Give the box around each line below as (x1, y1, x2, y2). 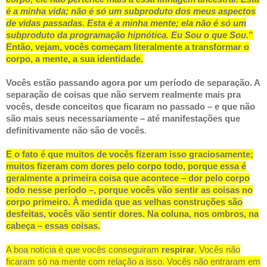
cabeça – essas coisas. (6, 221, 100, 231)
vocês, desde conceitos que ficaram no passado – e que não (6, 101, 255, 112)
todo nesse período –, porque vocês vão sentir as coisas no (6, 185, 253, 195)
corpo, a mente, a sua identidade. (6, 54, 143, 64)
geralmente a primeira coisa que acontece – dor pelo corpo (6, 173, 250, 184)
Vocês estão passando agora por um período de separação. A (6, 77, 260, 88)
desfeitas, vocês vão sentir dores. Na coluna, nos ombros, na (6, 209, 259, 219)
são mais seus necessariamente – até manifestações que (6, 113, 240, 124)
